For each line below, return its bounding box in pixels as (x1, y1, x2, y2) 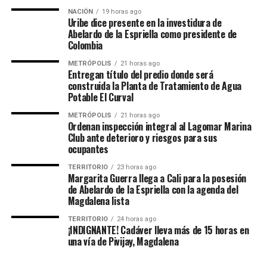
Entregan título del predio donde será (67, 67, 213, 82)
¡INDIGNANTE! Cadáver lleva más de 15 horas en (67, 223, 249, 237)
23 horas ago (116, 163, 156, 171)
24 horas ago (116, 215, 156, 223)
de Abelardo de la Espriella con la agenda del (67, 182, 238, 197)
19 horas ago (101, 8, 141, 15)
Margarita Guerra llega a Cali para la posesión (67, 171, 246, 185)
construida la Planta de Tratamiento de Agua (67, 79, 241, 93)
